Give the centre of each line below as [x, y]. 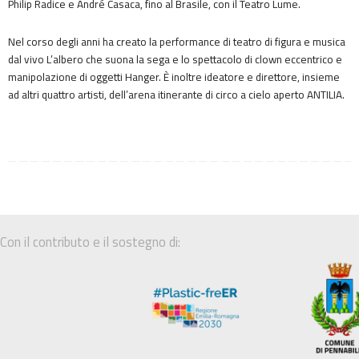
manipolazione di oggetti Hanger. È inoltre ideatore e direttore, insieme [174, 77]
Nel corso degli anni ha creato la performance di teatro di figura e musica [177, 42]
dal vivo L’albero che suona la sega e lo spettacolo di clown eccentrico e [175, 60]
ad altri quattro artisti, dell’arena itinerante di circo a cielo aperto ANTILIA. [176, 95]
